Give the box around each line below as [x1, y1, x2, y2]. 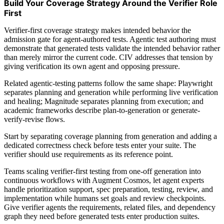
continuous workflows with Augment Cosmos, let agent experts [4, 175, 204, 184]
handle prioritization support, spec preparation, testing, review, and [4, 184, 213, 193]
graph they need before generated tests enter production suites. [4, 211, 199, 220]
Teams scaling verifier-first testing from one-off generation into [4, 166, 201, 175]
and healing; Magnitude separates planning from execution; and [4, 96, 203, 105]
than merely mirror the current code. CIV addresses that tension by [4, 52, 213, 61]
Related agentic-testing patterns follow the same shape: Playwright [4, 78, 212, 87]
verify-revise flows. [4, 114, 65, 123]
